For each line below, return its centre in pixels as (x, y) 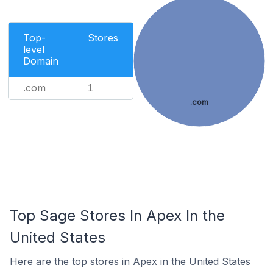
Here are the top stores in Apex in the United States (130, 261)
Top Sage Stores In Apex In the (117, 215)
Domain (41, 61)
